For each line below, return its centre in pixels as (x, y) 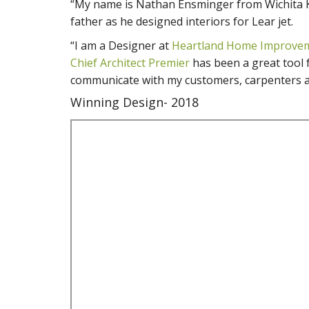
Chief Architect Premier (130, 62)
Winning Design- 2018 (134, 102)
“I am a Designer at (121, 45)
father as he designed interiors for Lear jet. (182, 21)
